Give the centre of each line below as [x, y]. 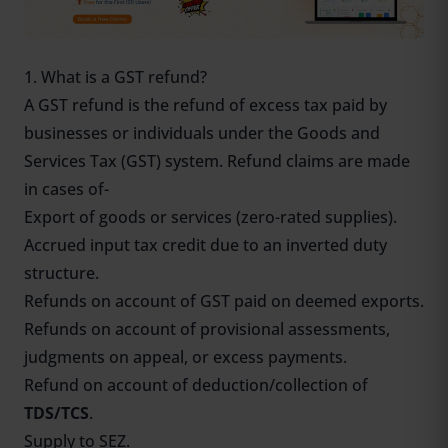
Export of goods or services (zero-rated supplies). [210, 217]
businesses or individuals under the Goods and [202, 133]
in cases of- [66, 189]
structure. [61, 273]
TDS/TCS [56, 413]
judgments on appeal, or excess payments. [185, 357]
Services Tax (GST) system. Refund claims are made [217, 161]
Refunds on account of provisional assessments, [207, 329]
